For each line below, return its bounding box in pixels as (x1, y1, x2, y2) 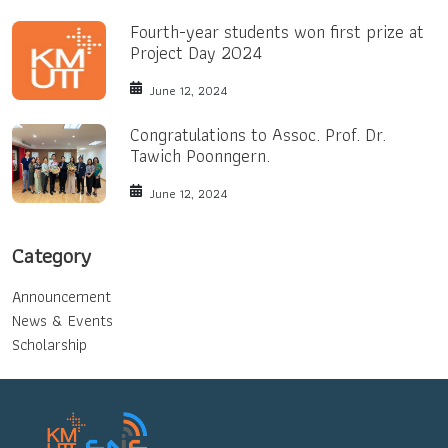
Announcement (12, 283, 111, 309)
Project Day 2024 (130, 37, 263, 67)
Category (12, 237, 91, 273)
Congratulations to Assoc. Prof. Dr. (130, 119, 387, 149)
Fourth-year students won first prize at (130, 16, 425, 46)
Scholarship (12, 331, 87, 357)
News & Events (12, 307, 113, 333)
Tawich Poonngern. (130, 140, 271, 170)
